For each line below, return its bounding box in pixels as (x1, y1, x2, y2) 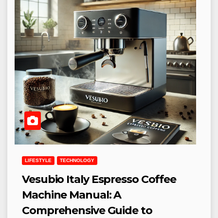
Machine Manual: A (22, 188, 122, 201)
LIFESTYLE (25, 158, 52, 163)
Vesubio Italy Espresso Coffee (22, 173, 177, 186)
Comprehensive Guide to (22, 204, 152, 217)
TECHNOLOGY (60, 158, 94, 163)
